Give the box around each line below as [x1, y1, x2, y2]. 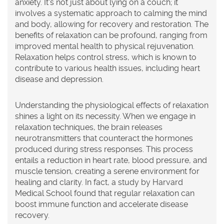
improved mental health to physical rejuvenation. [15, 41, 194, 51]
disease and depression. [15, 74, 103, 84]
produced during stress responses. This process [15, 144, 193, 154]
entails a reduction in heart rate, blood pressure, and [15, 155, 207, 165]
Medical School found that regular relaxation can [15, 188, 194, 198]
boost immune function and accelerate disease [15, 199, 188, 209]
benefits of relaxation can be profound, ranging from [15, 30, 207, 40]
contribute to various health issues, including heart [15, 63, 200, 73]
